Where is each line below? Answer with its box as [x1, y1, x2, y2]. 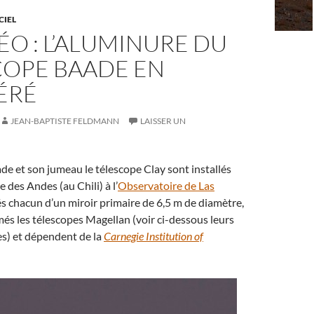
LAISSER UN [140, 116, 186, 126]
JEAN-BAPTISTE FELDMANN [11, 116, 119, 126]
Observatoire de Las [118, 179, 214, 192]
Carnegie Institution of [104, 229, 203, 243]
